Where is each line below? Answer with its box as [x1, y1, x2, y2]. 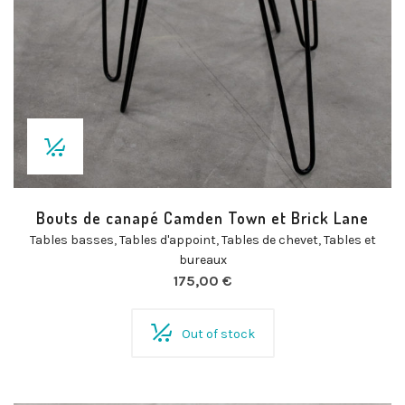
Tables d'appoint [118, 232, 216, 248]
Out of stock [181, 326, 255, 342]
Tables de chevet [221, 232, 318, 248]
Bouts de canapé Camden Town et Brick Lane [36, 208, 369, 228]
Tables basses [29, 232, 114, 248]
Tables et [323, 232, 376, 248]
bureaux [178, 252, 227, 268]
